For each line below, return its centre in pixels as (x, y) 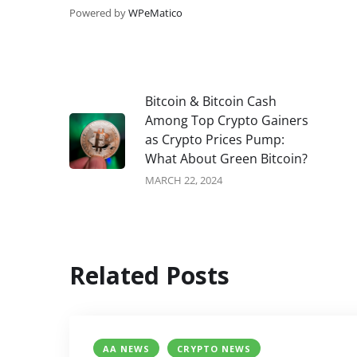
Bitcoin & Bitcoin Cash (211, 102)
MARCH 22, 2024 (184, 180)
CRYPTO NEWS (214, 349)
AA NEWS (126, 349)
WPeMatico (155, 13)
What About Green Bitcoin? (226, 159)
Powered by (99, 13)
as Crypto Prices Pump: (215, 140)
